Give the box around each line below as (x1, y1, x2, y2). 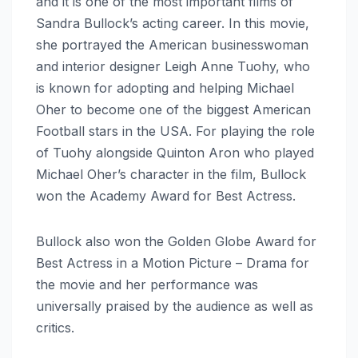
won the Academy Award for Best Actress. (36, 188, 296, 205)
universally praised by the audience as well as (36, 298, 313, 315)
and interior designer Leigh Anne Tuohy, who (36, 58, 310, 75)
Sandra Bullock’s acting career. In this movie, (36, 15, 309, 32)
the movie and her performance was (36, 276, 258, 293)
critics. (36, 320, 74, 336)
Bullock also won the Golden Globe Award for (36, 233, 316, 250)
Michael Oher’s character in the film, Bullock (36, 166, 306, 183)
